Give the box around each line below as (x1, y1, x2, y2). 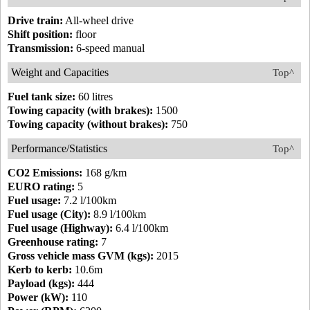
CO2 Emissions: (8, 167, 82, 179)
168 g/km (82, 167, 127, 179)
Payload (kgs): (8, 277, 75, 290)
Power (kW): (8, 291, 69, 304)
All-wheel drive (63, 15, 134, 27)
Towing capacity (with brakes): (8, 104, 153, 117)
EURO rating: (8, 181, 75, 193)
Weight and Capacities (11, 66, 109, 79)
